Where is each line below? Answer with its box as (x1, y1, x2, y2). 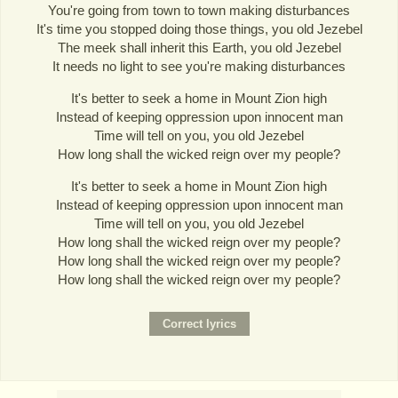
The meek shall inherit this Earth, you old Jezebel (57, 40, 341, 56)
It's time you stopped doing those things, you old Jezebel (36, 21, 362, 37)
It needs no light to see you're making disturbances (52, 59, 346, 75)
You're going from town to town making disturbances (48, 3, 350, 19)
